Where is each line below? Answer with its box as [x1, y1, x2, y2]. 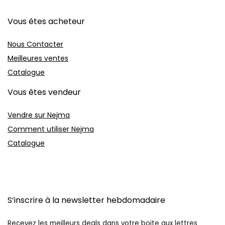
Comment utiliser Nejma [8, 124, 94, 134]
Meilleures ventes [8, 53, 68, 63]
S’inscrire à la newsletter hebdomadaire [8, 194, 165, 206]
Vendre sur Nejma [8, 110, 70, 120]
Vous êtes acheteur [8, 16, 85, 27]
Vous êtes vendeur [8, 86, 81, 98]
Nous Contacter [8, 39, 63, 49]
